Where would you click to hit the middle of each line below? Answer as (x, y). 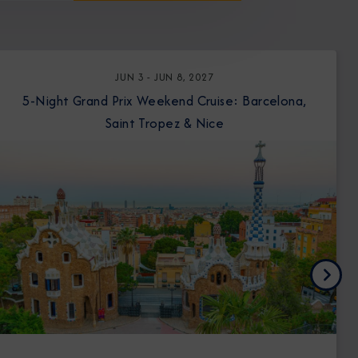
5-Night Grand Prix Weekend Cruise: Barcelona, (48, 101)
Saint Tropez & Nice (165, 123)
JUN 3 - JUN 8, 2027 (165, 77)
